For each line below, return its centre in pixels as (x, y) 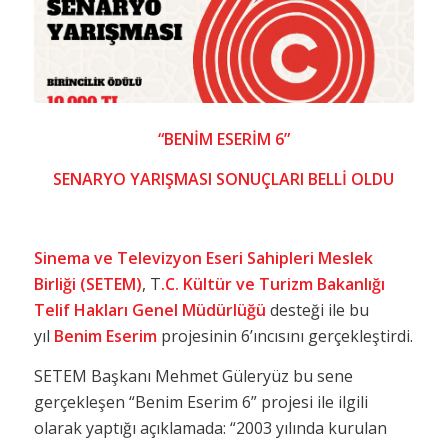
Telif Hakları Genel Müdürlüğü (149, 310)
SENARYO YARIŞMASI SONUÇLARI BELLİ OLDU (224, 178)
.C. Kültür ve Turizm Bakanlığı (272, 284)
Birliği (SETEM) (87, 284)
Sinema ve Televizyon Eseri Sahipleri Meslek (203, 258)
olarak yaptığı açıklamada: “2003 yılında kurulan (210, 427)
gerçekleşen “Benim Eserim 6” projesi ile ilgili (200, 401)
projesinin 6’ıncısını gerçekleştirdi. (284, 336)
